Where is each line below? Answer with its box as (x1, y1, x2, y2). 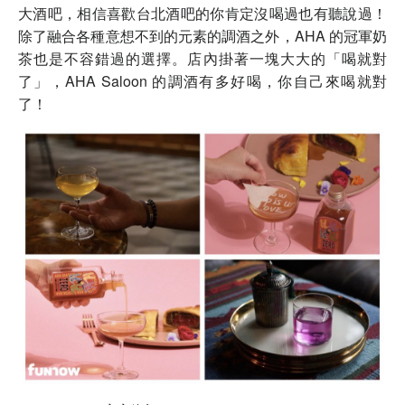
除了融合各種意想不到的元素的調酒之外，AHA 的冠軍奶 (18, 24, 387, 46)
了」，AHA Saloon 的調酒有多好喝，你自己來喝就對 (18, 70, 387, 91)
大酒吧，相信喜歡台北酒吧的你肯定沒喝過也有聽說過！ (18, 2, 387, 24)
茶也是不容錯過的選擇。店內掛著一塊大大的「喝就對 (18, 47, 387, 69)
